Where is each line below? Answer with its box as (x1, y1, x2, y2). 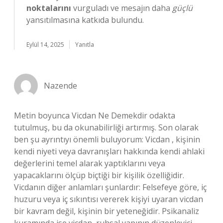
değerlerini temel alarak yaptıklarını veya (14, 158, 165, 169)
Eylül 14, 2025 (26, 40, 64, 49)
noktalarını (26, 2, 71, 13)
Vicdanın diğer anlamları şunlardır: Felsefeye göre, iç (14, 182, 207, 193)
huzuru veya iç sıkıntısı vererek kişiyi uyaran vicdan (14, 194, 203, 205)
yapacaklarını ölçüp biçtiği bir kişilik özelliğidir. (14, 170, 184, 181)
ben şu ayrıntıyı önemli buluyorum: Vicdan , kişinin (14, 134, 200, 145)
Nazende (44, 80, 77, 91)
